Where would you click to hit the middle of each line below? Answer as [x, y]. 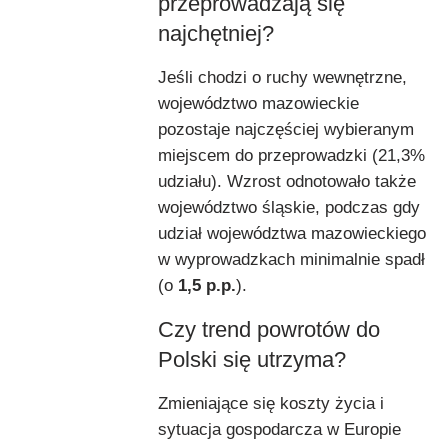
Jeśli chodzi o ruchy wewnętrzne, [282, 77]
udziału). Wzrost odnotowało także [287, 181]
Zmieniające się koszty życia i [271, 403]
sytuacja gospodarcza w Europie [279, 429]
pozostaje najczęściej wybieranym [286, 129]
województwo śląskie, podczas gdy [289, 207]
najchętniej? [216, 33]
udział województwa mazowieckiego [292, 233]
